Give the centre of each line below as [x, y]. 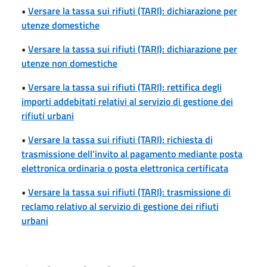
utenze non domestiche [69, 63]
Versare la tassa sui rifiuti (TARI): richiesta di [120, 139]
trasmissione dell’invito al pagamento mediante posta [132, 153]
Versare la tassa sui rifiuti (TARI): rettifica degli [125, 87]
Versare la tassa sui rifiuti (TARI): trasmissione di [129, 192]
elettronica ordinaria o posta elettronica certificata [125, 168]
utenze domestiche [60, 25]
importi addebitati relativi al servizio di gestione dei [127, 101]
